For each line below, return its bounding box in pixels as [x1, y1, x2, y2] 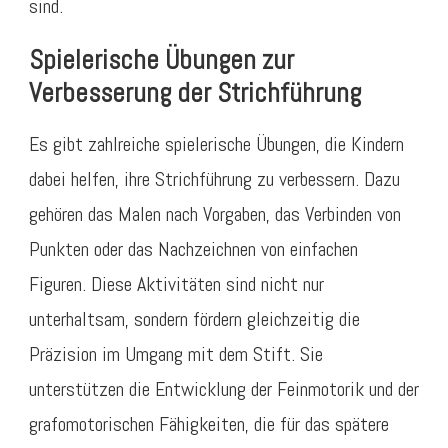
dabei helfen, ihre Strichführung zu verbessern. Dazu [29, 166, 400, 193]
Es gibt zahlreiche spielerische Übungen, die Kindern [29, 131, 404, 158]
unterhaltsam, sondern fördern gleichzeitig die [29, 306, 360, 333]
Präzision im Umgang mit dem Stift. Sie [29, 341, 323, 368]
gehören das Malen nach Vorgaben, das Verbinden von [29, 201, 401, 228]
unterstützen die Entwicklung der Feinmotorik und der [29, 376, 419, 403]
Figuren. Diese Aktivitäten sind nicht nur [29, 271, 324, 298]
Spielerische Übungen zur [29, 42, 294, 77]
